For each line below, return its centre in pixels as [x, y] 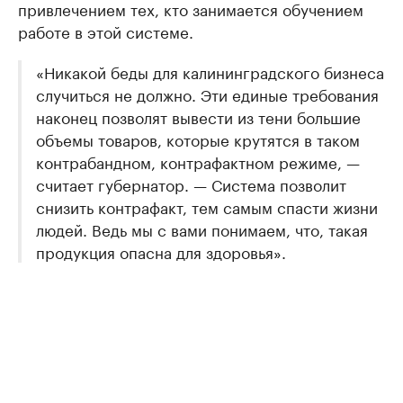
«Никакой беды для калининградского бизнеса [210, 71]
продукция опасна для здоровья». [161, 251]
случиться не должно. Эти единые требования [207, 94]
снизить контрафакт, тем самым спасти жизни [207, 206]
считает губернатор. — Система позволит [191, 184]
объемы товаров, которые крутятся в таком [198, 139]
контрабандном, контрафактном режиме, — [198, 161]
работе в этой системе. [106, 31]
